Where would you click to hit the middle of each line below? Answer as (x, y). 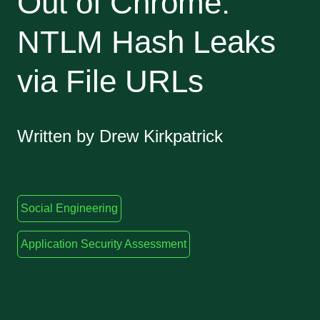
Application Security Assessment (104, 244)
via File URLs (110, 81)
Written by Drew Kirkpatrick (120, 136)
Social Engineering (69, 208)
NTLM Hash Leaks (146, 42)
